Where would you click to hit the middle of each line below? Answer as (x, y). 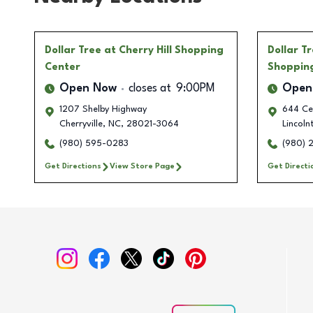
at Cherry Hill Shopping (164, 51)
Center (63, 67)
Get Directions (73, 167)
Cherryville (81, 124)
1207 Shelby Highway (103, 110)
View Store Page (142, 167)
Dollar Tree (73, 51)
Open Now (88, 89)
